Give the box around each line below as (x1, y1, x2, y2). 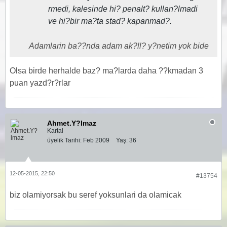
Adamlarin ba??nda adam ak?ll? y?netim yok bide (29, 42, 209, 50)
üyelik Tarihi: (47, 137, 82, 144)
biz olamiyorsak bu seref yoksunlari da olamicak (10, 191, 181, 199)
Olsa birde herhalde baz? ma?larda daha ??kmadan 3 (10, 66, 203, 75)
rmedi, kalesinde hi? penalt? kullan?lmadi (48, 5, 198, 13)
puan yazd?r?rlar (10, 79, 70, 87)
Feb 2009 (83, 137, 109, 144)
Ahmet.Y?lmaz (47, 119, 96, 127)
